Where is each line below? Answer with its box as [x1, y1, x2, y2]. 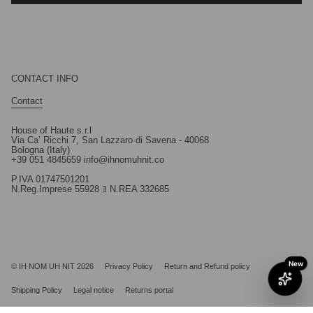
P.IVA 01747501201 [11, 174, 89, 184]
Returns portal [125, 286, 173, 295]
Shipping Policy [11, 286, 62, 295]
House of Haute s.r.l [11, 125, 92, 136]
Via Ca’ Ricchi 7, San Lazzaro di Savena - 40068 [11, 135, 209, 145]
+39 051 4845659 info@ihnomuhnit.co [11, 154, 164, 165]
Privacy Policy [105, 262, 153, 271]
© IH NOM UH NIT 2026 [11, 262, 94, 271]
